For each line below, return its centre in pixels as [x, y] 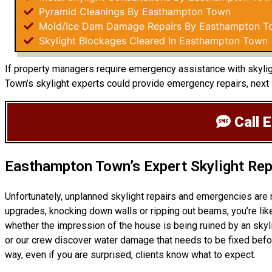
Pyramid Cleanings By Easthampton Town [133, 12]
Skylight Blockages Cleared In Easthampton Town [152, 41]
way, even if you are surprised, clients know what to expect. [130, 255]
